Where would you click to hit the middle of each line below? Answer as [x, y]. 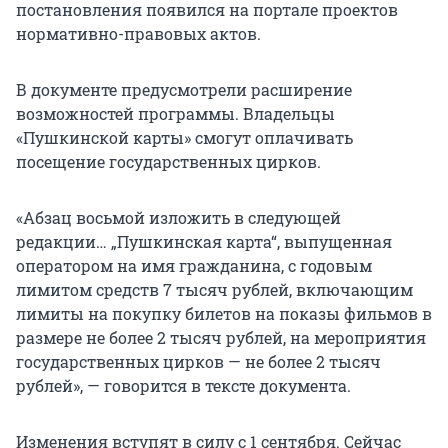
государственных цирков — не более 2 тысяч [198, 362]
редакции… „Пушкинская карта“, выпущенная [204, 242]
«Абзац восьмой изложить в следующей [178, 218]
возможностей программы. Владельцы [175, 114]
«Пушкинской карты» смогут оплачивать [184, 138]
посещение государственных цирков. [168, 162]
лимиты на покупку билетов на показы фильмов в [224, 314]
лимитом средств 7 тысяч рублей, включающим [214, 290]
